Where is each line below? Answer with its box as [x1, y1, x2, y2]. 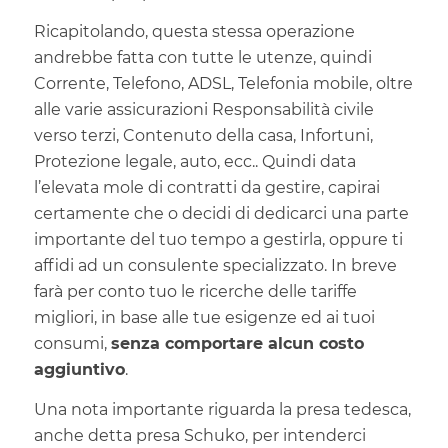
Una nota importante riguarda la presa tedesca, [33, 399, 411, 419]
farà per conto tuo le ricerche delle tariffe [33, 282, 357, 302]
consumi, [33, 334, 111, 354]
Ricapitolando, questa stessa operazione [33, 22, 355, 42]
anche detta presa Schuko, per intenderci [33, 425, 366, 445]
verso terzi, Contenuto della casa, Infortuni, [33, 126, 373, 146]
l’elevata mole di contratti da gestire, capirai [33, 178, 380, 198]
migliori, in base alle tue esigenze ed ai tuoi [33, 308, 375, 328]
